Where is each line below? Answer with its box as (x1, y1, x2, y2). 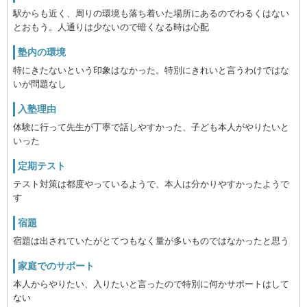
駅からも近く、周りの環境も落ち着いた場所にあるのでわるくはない (13, 8, 289, 19)
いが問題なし (13, 79, 66, 89)
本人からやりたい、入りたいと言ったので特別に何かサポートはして (13, 279, 289, 289)
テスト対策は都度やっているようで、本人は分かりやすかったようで (13, 179, 289, 189)
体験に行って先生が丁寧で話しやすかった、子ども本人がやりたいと (13, 122, 289, 132)
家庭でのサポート (18, 260, 95, 271)
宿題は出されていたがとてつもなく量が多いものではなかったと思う (13, 236, 289, 246)
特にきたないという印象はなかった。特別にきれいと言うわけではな (13, 65, 289, 75)
